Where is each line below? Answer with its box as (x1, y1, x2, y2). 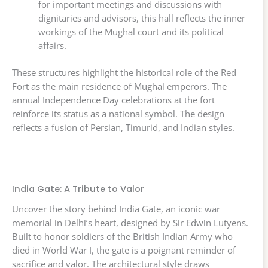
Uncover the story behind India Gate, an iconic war (12, 203, 220, 215)
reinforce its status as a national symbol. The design (12, 107, 224, 120)
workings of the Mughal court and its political (38, 26, 224, 38)
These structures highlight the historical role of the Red (12, 66, 236, 78)
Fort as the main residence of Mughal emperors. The (12, 80, 227, 92)
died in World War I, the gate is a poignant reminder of (12, 244, 236, 257)
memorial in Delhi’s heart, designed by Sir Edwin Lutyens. (12, 217, 248, 229)
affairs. (38, 39, 66, 52)
